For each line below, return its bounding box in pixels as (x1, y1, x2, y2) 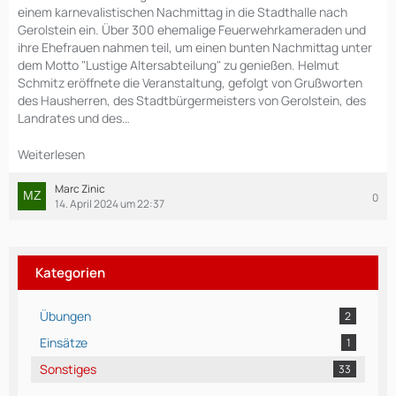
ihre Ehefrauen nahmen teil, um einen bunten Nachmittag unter (18, 39, 372, 56)
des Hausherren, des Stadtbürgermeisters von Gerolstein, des (18, 92, 366, 109)
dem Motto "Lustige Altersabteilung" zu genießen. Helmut (18, 57, 339, 73)
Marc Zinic (55, 181, 105, 196)
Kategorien (35, 263, 105, 282)
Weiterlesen (18, 146, 88, 163)
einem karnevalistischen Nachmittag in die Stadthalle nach (18, 4, 347, 20)
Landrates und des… (18, 110, 130, 126)
